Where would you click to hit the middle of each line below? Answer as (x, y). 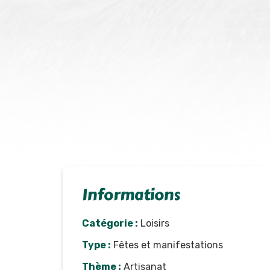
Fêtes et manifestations (167, 245)
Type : (96, 245)
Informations (131, 195)
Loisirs (154, 224)
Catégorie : (110, 224)
